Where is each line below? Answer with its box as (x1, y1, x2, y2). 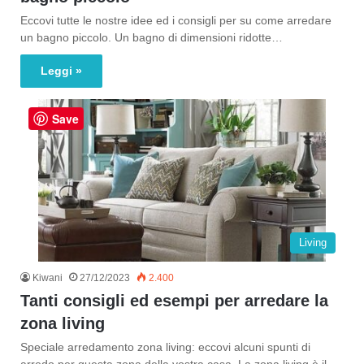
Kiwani (32, 272, 63, 284)
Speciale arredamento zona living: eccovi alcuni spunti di (20, 340, 310, 353)
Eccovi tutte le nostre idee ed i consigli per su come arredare (20, 14, 331, 27)
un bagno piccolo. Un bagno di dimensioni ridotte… (20, 31, 283, 44)
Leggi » (41, 64, 82, 77)
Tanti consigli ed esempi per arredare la (20, 292, 328, 310)
